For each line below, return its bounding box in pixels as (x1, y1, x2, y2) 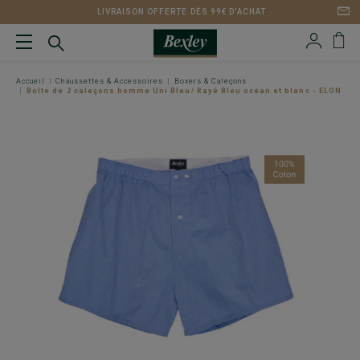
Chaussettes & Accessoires (55, 77, 164, 85)
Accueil (16, 77, 46, 85)
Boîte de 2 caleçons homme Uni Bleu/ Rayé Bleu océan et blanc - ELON (27, 87, 342, 95)
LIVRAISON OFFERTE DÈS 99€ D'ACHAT (96, 7, 267, 16)
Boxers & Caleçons (174, 77, 247, 85)
